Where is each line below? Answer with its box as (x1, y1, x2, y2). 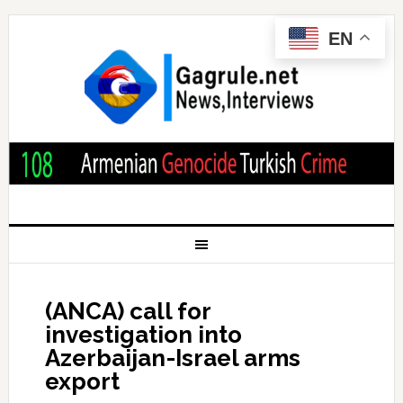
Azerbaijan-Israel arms (44, 344, 300, 372)
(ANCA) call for (44, 297, 210, 325)
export (44, 367, 120, 395)
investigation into (44, 320, 242, 348)
